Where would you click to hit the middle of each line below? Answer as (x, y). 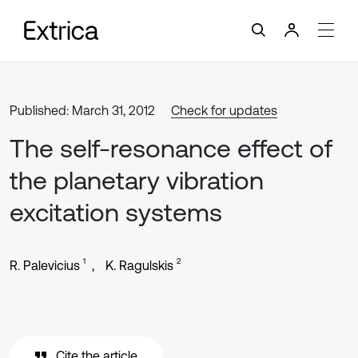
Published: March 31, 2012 (82, 110)
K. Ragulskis (139, 265)
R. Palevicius (45, 265)
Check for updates (224, 110)
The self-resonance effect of (171, 148)
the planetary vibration (137, 180)
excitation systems (116, 212)
